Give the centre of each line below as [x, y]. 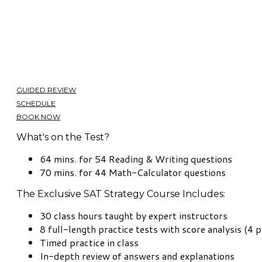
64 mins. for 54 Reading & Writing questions [136, 159]
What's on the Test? [63, 137]
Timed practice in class [89, 243]
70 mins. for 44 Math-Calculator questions [133, 173]
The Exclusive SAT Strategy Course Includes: [121, 194]
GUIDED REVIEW [46, 90]
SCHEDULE [36, 104]
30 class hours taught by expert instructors [134, 216]
